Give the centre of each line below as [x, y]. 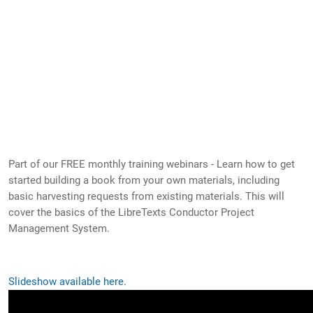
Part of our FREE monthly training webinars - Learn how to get [152, 164]
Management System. [60, 228]
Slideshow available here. [67, 282]
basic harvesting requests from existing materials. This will [146, 196]
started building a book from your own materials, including [144, 180]
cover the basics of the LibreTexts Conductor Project [131, 212]
